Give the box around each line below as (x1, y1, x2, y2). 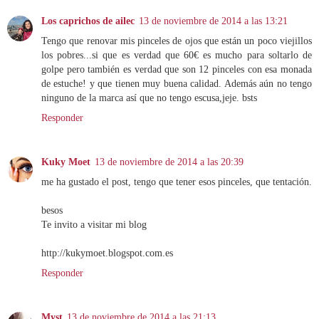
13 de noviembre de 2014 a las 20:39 (95, 156, 244, 168)
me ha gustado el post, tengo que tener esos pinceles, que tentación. (41, 176, 312, 188)
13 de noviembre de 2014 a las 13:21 (139, 15, 288, 27)
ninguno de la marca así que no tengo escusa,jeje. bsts (41, 92, 257, 104)
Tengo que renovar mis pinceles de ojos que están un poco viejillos (41, 35, 312, 47)
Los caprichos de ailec (41, 15, 135, 27)
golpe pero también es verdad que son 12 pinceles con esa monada (41, 63, 312, 75)
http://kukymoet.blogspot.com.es (41, 247, 173, 259)
